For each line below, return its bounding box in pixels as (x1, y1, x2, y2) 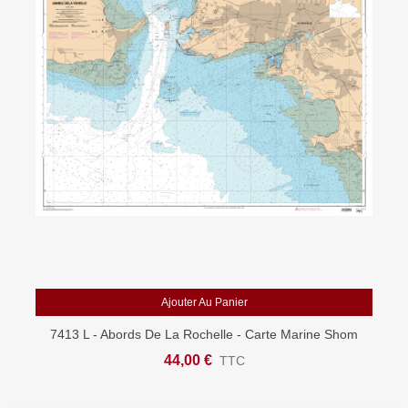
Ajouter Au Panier (160, 296, 248, 309)
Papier (185, 346, 223, 361)
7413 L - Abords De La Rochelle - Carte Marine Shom (50, 327, 358, 342)
